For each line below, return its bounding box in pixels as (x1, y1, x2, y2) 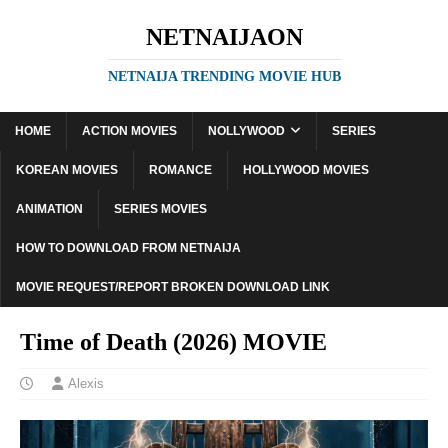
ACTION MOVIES (82, 124, 177, 138)
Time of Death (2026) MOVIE (20, 329, 327, 355)
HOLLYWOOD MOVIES (243, 163, 369, 177)
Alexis (68, 376, 104, 391)
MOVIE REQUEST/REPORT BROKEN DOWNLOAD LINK (16, 280, 330, 294)
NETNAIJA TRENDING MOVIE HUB (107, 69, 341, 84)
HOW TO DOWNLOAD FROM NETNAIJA (16, 241, 241, 255)
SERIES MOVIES (114, 202, 207, 216)
